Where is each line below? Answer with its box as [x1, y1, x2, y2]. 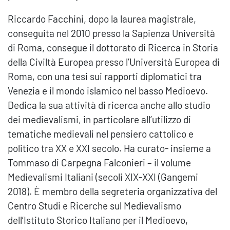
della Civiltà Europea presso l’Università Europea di [8, 56, 220, 68]
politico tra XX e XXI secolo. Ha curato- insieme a [8, 142, 211, 155]
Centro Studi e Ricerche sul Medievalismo [8, 200, 181, 212]
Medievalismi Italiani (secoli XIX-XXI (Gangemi [8, 171, 198, 183]
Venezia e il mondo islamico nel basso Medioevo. [8, 85, 208, 97]
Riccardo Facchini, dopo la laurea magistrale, [8, 13, 196, 25]
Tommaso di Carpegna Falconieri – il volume [8, 157, 191, 169]
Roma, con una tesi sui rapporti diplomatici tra [8, 70, 202, 83]
